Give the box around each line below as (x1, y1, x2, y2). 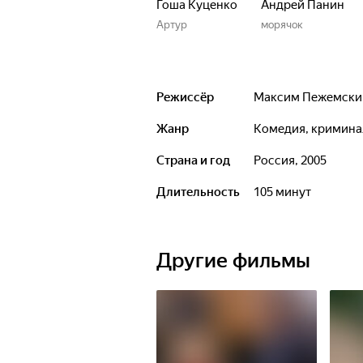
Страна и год (156, 153, 230, 168)
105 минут (260, 185, 311, 199)
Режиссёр (156, 90, 214, 105)
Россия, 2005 (261, 153, 327, 168)
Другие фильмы (156, 249, 310, 272)
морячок (261, 19, 303, 31)
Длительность (156, 185, 240, 199)
